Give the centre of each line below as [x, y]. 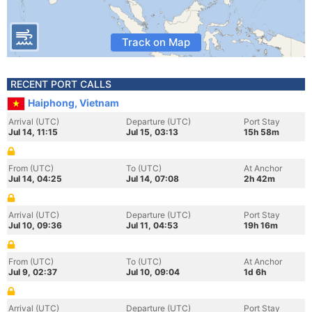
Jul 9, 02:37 [33, 272]
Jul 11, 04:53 [152, 225]
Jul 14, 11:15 [33, 132]
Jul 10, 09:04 [153, 272]
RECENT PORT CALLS [61, 84]
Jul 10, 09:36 [35, 225]
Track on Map [156, 42]
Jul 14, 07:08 [153, 179]
